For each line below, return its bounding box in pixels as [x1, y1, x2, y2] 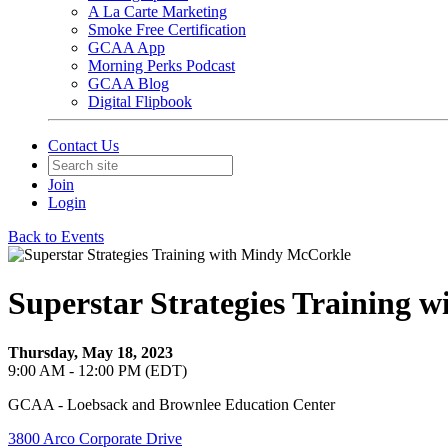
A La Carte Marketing [88, 3, 227, 20]
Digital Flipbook [88, 93, 192, 110]
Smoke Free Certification [88, 21, 246, 38]
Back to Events [8, 228, 104, 245]
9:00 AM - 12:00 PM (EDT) [8, 361, 187, 379]
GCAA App [88, 39, 165, 56]
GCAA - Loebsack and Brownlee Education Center [8, 395, 335, 413]
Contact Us [48, 137, 119, 154]
